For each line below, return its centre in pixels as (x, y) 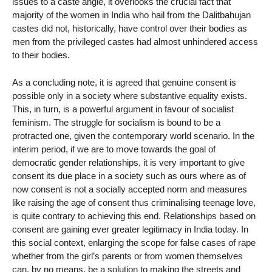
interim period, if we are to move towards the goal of (114, 149)
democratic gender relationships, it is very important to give (128, 162)
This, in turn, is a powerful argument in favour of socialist (123, 109)
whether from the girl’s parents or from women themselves (127, 256)
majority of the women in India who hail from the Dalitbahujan (131, 15)
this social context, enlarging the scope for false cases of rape (134, 242)
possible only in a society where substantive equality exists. (130, 95)
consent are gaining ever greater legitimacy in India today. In (130, 229)
